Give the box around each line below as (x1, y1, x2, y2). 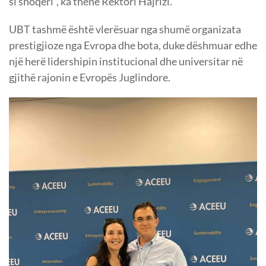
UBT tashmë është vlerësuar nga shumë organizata (9, 23, 241, 36)
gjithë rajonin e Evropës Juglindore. (9, 71, 170, 84)
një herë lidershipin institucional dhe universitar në (9, 55, 243, 68)
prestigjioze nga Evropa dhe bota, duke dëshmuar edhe (9, 39, 257, 52)
